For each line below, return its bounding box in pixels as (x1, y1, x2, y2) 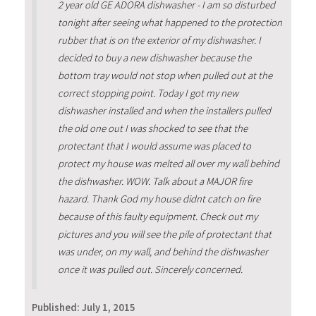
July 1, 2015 (82, 301, 135, 315)
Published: (32, 301, 82, 315)
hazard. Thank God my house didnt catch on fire (57, 193, 260, 205)
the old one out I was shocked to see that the (57, 122, 248, 135)
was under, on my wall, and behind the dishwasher (57, 245, 268, 258)
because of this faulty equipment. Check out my (57, 210, 257, 223)
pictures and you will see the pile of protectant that (57, 228, 272, 241)
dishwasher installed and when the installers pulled (57, 104, 271, 117)
